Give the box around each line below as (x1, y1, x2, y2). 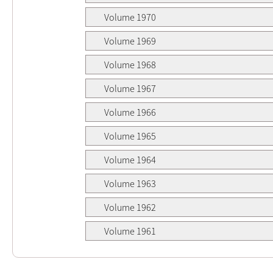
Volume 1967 (104, 82, 156, 94)
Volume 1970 (104, 10, 156, 23)
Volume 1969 (104, 34, 156, 47)
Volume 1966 (104, 105, 156, 118)
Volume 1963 (104, 177, 156, 190)
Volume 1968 (104, 58, 156, 71)
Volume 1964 (104, 153, 156, 166)
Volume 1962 (104, 200, 156, 213)
